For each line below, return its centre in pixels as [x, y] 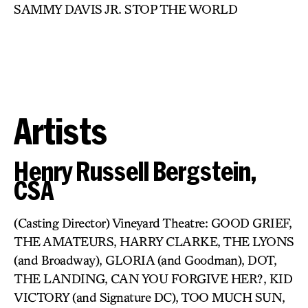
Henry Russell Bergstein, [135, 171]
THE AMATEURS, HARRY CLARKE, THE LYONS [154, 241]
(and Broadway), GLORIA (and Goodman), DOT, [145, 260]
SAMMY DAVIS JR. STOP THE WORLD [125, 9]
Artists [60, 131]
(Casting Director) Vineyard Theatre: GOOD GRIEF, [153, 223]
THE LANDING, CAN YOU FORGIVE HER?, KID [153, 278]
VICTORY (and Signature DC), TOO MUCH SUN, [150, 297]
